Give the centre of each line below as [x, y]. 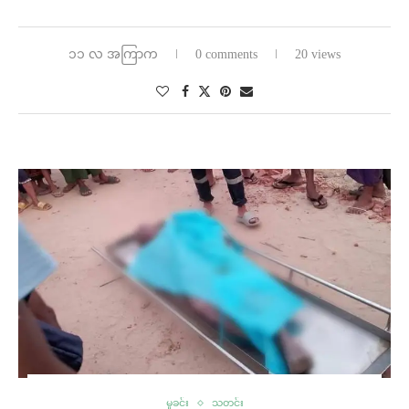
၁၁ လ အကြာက [113, 54]
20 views [318, 54]
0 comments [226, 54]
